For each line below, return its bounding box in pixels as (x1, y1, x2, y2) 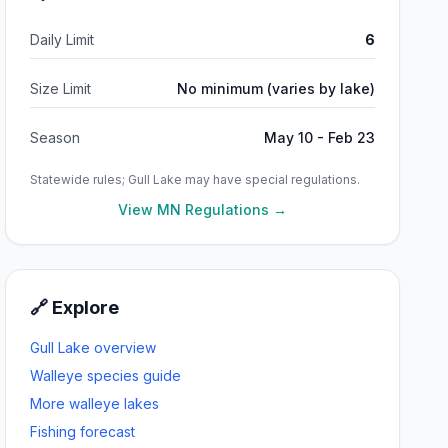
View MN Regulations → (118, 201, 288, 218)
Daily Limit (30, 31, 95, 48)
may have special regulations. (182, 172, 361, 187)
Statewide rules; (30, 172, 129, 187)
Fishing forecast (30, 423, 136, 440)
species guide (83, 367, 182, 384)
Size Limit (30, 80, 92, 97)
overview (90, 339, 157, 356)
